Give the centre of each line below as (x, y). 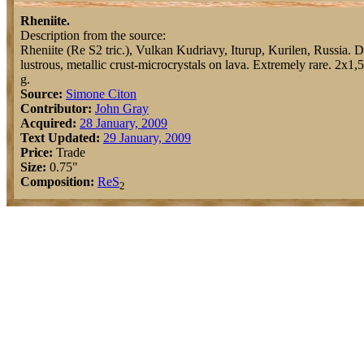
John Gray (122, 108)
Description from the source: (93, 35)
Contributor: (56, 108)
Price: (37, 152)
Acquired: (48, 123)
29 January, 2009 (147, 138)
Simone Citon (101, 94)
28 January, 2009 (123, 123)
